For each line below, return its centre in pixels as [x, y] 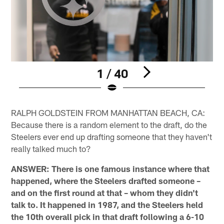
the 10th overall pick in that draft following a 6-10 [108, 217]
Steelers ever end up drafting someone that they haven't [112, 137]
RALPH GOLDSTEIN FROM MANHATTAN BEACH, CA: [108, 113]
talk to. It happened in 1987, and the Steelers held [107, 205]
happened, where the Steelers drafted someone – [106, 181]
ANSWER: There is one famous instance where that [110, 169]
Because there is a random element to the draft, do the [109, 125]
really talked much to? [51, 149]
